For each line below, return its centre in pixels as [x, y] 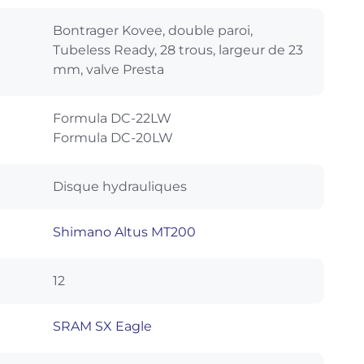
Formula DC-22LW [112, 118]
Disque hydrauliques [120, 186]
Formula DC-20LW [113, 137]
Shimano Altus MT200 [124, 232]
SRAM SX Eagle [102, 326]
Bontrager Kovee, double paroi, [153, 30]
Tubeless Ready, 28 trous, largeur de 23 [178, 50]
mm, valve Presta [108, 69]
